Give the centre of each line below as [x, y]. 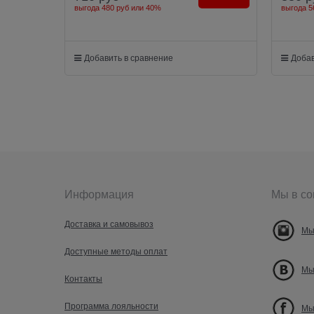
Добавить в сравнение [129, 59]
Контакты [83, 279]
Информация [99, 195]
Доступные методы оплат [116, 252]
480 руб [115, 7]
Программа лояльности [111, 306]
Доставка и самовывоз [109, 225]
